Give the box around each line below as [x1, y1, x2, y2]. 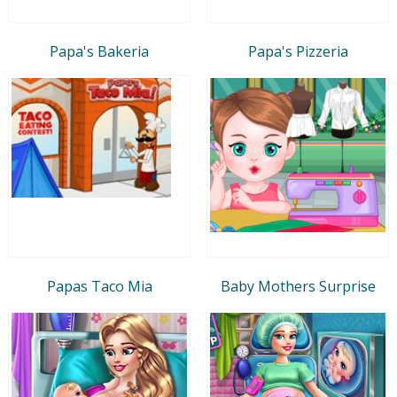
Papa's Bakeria [50, 41, 149, 61]
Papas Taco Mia [46, 276, 152, 296]
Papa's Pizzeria [247, 41, 348, 61]
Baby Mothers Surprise [220, 276, 376, 296]
